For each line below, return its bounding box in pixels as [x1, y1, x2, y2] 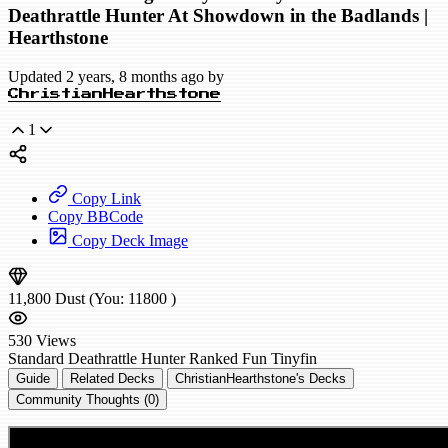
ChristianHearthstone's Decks [175, 371, 346, 387]
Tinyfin [271, 350, 317, 368]
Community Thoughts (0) [16, 392, 159, 408]
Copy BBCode [48, 208, 143, 226]
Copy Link [68, 190, 141, 208]
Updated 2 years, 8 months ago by [8, 68, 224, 86]
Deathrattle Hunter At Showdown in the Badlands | [8, 5, 428, 27]
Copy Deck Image [68, 232, 188, 250]
